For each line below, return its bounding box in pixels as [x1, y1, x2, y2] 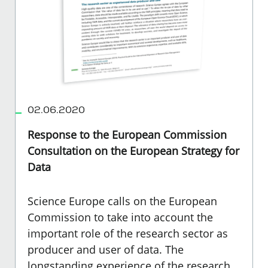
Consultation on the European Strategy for [28, 143, 239, 158]
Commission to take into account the [28, 209, 213, 224]
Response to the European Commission [28, 127, 227, 142]
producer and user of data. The [28, 242, 184, 257]
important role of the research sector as [28, 226, 228, 240]
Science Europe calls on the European [28, 193, 217, 208]
